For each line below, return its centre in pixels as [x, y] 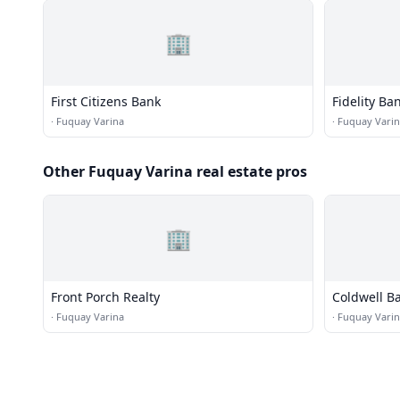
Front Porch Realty [105, 297]
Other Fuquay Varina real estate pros [175, 171]
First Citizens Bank [106, 101]
